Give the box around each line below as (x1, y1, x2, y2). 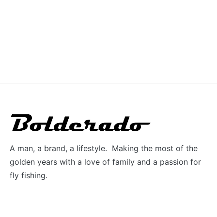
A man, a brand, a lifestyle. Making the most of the (10, 143, 198, 154)
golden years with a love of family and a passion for (10, 157, 201, 167)
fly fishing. (10, 170, 47, 181)
